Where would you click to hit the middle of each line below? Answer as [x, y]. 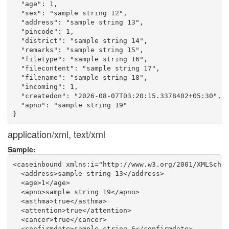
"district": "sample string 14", [81, 40]
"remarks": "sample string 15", [78, 50]
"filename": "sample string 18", [81, 77]
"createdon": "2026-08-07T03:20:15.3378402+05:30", [117, 96]
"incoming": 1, [46, 86]
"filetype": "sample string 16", [81, 59]
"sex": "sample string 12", [70, 13]
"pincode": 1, [44, 31]
